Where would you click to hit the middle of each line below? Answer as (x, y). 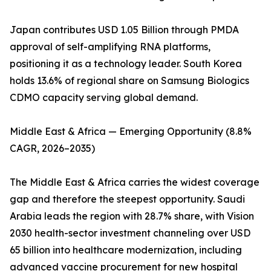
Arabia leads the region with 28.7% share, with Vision (132, 216)
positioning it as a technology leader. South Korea (126, 64)
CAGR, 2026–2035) (52, 149)
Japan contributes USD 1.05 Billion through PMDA (124, 30)
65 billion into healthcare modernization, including (126, 250)
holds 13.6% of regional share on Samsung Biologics (129, 81)
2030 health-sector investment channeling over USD (130, 233)
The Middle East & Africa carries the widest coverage (135, 182)
